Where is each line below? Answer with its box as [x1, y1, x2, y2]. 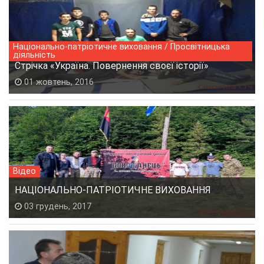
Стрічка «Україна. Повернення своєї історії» [15, 60, 209, 71]
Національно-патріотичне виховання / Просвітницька [13, 41, 230, 52]
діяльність [13, 49, 55, 60]
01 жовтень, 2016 [22, 77, 94, 87]
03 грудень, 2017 [22, 201, 91, 212]
